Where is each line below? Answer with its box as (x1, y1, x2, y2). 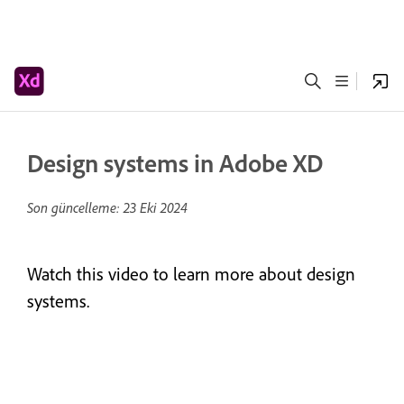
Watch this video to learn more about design (27, 262, 355, 285)
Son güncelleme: (27, 198, 124, 216)
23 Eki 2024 (124, 198, 188, 216)
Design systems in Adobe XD (27, 147, 323, 179)
